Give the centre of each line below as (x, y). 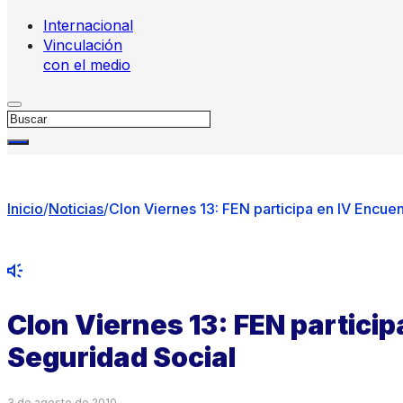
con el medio (87, 65)
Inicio (25, 209)
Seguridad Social (121, 357)
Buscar (31, 117)
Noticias (76, 209)
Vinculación (83, 45)
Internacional (88, 25)
